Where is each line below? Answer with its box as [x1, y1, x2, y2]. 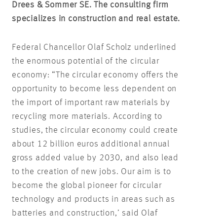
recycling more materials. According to [12, 111, 162, 121]
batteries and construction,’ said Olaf [12, 208, 158, 218]
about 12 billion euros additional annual [12, 139, 170, 148]
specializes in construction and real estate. [12, 14, 181, 23]
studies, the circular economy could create [12, 125, 178, 135]
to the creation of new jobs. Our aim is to [12, 167, 171, 176]
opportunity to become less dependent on [12, 84, 177, 93]
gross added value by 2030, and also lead [12, 153, 179, 162]
